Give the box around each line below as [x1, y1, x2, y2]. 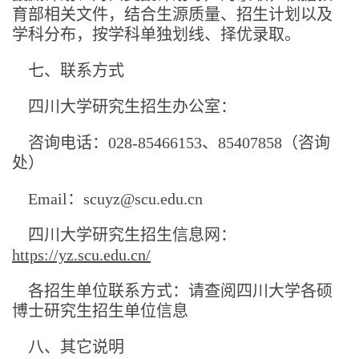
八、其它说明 [28, 337, 124, 356]
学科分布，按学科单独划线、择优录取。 [12, 25, 301, 43]
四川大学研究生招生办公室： [28, 97, 236, 115]
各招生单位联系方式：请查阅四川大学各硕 [12, 281, 333, 300]
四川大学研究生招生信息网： [12, 225, 236, 244]
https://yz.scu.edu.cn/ [12, 245, 151, 264]
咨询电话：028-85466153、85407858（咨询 [12, 133, 330, 151]
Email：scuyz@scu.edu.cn [12, 189, 203, 208]
